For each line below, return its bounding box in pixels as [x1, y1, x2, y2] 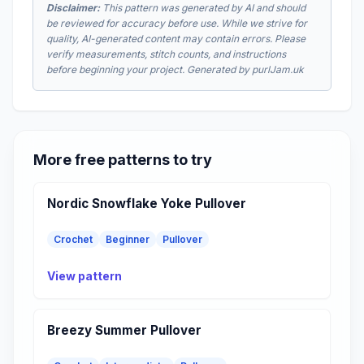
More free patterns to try [33, 150, 212, 168]
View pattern [47, 268, 122, 283]
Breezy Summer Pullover [47, 322, 201, 338]
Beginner [106, 232, 149, 245]
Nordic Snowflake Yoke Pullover [47, 195, 246, 211]
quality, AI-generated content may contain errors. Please [46, 32, 305, 45]
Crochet [54, 232, 93, 245]
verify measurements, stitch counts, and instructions [46, 47, 286, 60]
